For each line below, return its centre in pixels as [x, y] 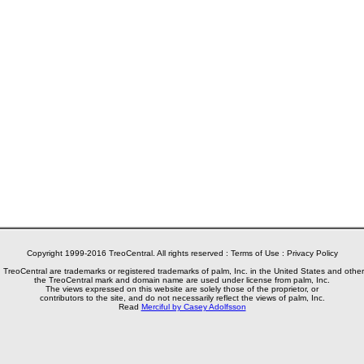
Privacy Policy [312, 253]
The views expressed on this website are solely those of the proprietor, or [182, 289]
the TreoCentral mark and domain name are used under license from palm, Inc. [182, 280]
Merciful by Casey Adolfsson [193, 307]
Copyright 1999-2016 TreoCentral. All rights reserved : [128, 253]
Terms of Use [255, 253]
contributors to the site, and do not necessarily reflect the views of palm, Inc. [182, 298]
